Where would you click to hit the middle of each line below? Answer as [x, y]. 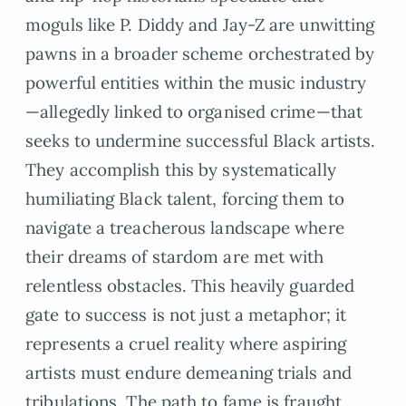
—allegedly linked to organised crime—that [194, 111]
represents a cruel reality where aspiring [186, 343]
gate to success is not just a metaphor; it [186, 314]
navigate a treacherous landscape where [185, 227]
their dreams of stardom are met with [175, 256]
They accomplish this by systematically [181, 169]
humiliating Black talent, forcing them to [185, 198]
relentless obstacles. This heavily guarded [190, 285]
